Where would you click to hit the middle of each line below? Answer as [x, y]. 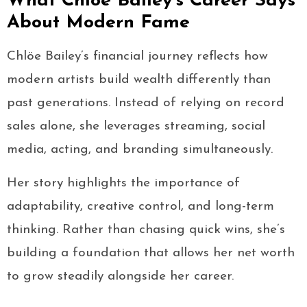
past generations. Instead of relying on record [146, 103]
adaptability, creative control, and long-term [140, 207]
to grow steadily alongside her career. [120, 277]
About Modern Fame [98, 23]
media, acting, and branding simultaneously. [140, 150]
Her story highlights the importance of [123, 184]
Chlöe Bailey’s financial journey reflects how [137, 57]
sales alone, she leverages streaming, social [136, 127]
